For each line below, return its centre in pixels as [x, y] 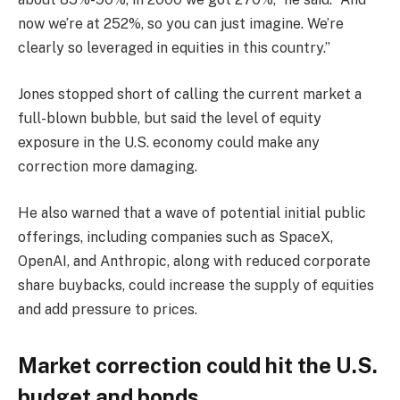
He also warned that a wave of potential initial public [192, 212]
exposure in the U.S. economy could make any [169, 143]
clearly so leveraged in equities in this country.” [174, 48]
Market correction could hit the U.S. [198, 365]
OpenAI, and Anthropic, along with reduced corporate [194, 261]
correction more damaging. [108, 167]
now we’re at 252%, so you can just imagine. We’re [181, 24]
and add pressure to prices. [108, 309]
